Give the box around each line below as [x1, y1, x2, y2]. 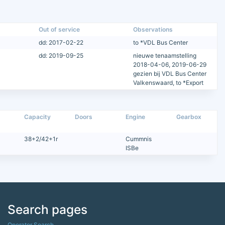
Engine [126, 113, 146, 121]
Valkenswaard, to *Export [133, 78, 203, 86]
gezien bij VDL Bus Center [133, 69, 206, 77]
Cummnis [126, 135, 152, 143]
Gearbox [176, 113, 202, 121]
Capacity [24, 113, 51, 121]
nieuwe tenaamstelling [133, 51, 196, 59]
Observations [133, 25, 173, 33]
